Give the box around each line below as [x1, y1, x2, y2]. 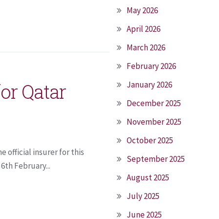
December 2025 [127, 98, 181, 109]
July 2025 [127, 191, 159, 201]
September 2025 [127, 153, 185, 164]
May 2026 [127, 5, 158, 16]
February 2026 [127, 61, 176, 71]
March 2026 [127, 42, 165, 53]
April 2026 [127, 23, 160, 34]
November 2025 [127, 116, 181, 127]
